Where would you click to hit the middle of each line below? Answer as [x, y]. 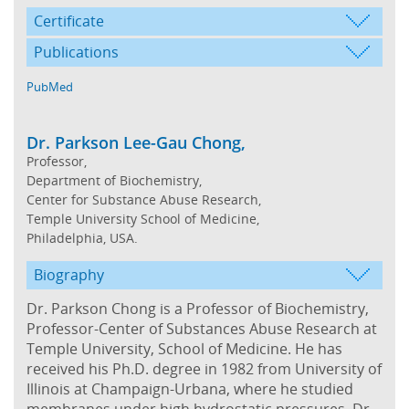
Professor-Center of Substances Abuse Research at [202, 328]
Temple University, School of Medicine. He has [184, 348]
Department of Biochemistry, [114, 180]
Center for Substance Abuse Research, [144, 199]
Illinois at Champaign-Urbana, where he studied [190, 388]
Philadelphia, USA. [82, 237]
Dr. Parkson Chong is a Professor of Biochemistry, [198, 308]
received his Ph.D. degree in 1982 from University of [204, 368]
